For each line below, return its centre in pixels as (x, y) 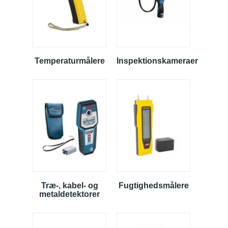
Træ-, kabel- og (69, 186)
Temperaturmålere (69, 61)
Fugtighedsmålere (153, 186)
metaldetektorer (69, 194)
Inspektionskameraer (157, 61)
